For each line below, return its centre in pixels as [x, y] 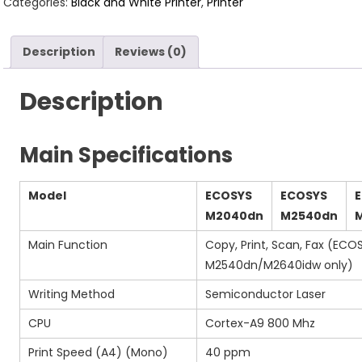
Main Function [68, 245]
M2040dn [235, 216]
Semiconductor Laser [266, 295]
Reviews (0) [151, 51]
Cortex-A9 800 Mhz [261, 324]
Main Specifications [126, 156]
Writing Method [72, 295]
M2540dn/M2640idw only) [280, 265]
